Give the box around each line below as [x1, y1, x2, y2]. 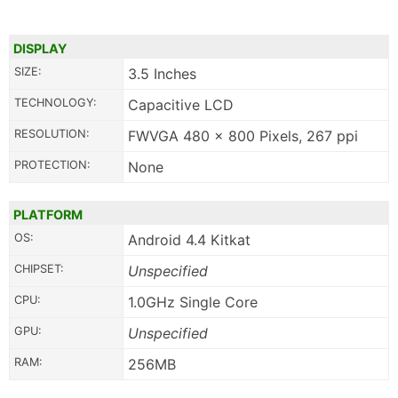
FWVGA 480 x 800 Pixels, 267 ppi [128, 127, 358, 146]
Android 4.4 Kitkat [128, 231, 251, 250]
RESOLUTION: [14, 127, 90, 141]
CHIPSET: [14, 262, 64, 276]
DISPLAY [13, 41, 67, 57]
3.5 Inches [128, 65, 196, 84]
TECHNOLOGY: [14, 96, 97, 110]
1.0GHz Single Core [128, 293, 258, 312]
